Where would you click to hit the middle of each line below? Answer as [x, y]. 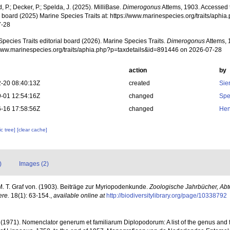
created [139, 83]
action [138, 71]
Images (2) [34, 164]
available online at [79, 196]
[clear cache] [32, 130]
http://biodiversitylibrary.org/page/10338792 [167, 196]
